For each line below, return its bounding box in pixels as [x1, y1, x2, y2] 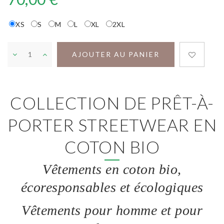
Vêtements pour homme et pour [21, 202, 202, 218]
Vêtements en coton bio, [42, 161, 181, 177]
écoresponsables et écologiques [20, 179, 203, 195]
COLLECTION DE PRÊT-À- [10, 92, 214, 113]
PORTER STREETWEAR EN [7, 114, 216, 135]
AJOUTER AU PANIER [72, 49, 159, 58]
